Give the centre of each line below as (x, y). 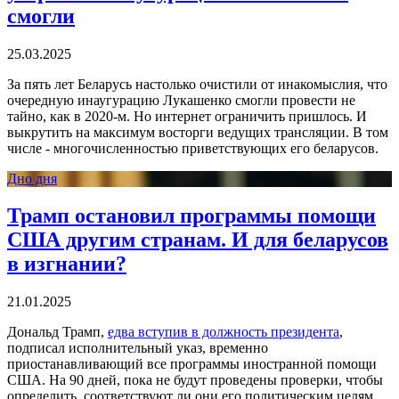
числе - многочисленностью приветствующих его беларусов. (193, 148)
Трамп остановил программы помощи (191, 216)
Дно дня (32, 178)
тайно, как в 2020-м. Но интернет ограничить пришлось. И (187, 116)
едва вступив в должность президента (224, 332)
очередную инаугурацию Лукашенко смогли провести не (181, 100)
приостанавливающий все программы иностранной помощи (192, 364)
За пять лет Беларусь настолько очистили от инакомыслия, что (197, 84)
